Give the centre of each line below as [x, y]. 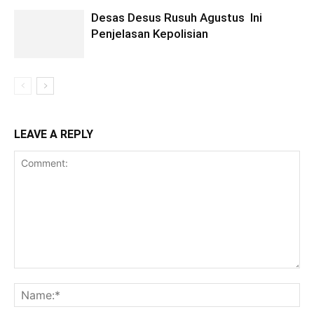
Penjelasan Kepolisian [150, 34]
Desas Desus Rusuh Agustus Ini [177, 18]
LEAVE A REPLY [54, 134]
